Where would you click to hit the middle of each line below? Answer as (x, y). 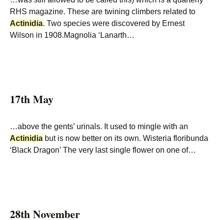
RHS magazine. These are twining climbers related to (103, 12)
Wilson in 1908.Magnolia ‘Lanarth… (72, 35)
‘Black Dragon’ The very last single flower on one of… (103, 150)
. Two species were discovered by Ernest (114, 23)
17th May (32, 99)
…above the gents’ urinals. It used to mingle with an (99, 126)
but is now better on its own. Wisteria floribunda (125, 138)
